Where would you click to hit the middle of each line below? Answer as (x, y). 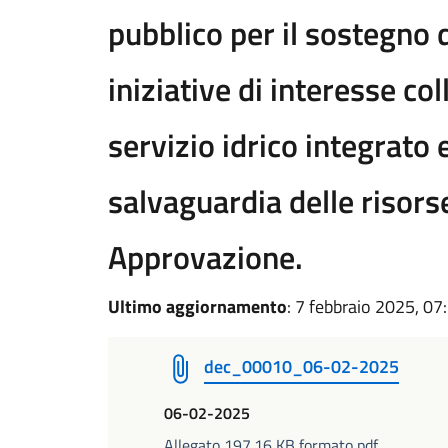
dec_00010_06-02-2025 (301, 366)
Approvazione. (205, 257)
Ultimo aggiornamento (197, 306)
